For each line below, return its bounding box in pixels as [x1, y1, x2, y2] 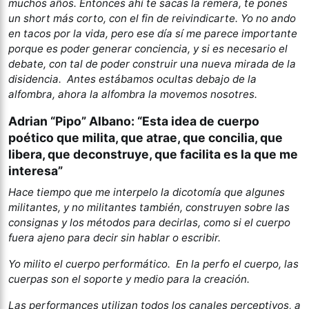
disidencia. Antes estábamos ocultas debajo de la [8, 72, 257, 86]
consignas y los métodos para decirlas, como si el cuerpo [8, 215, 290, 229]
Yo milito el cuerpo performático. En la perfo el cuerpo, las [8, 257, 299, 270]
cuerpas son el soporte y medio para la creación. [8, 272, 250, 286]
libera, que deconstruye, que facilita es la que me [8, 146, 298, 161]
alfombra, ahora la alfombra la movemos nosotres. [8, 87, 257, 101]
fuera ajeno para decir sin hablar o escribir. [8, 230, 221, 244]
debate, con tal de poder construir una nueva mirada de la [8, 57, 296, 70]
